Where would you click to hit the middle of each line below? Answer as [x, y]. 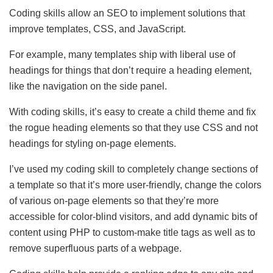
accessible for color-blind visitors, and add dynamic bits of [133, 217]
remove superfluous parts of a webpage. [95, 249]
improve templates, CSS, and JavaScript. [97, 29]
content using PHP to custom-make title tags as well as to [132, 233]
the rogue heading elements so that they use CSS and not [133, 128]
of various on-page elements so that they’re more [114, 201]
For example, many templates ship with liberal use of [122, 55]
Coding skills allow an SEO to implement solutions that [127, 13]
